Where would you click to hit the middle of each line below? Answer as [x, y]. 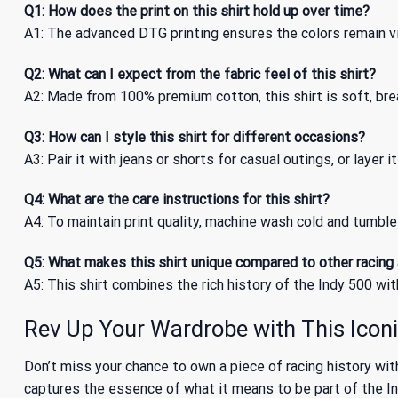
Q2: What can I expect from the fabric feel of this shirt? [200, 74]
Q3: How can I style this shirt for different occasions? [195, 137]
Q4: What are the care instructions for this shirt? [177, 200]
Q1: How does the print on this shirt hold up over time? [197, 11]
